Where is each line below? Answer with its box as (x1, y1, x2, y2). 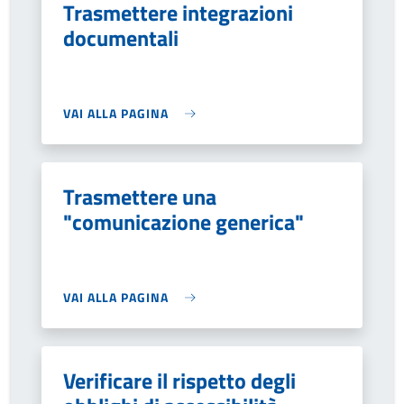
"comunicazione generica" (63, 206, 304, 238)
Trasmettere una (63, 180, 216, 213)
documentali (63, 22, 179, 54)
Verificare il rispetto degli (63, 364, 296, 397)
